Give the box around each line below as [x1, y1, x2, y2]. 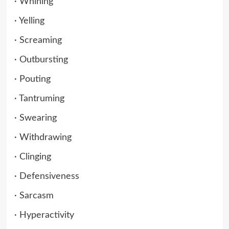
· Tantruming [14, 94, 64, 103]
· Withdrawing [14, 132, 72, 142]
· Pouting [14, 74, 51, 84]
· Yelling [14, 16, 44, 26]
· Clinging [14, 152, 51, 162]
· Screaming [14, 35, 62, 45]
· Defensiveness [14, 171, 79, 181]
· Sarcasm [14, 191, 54, 200]
